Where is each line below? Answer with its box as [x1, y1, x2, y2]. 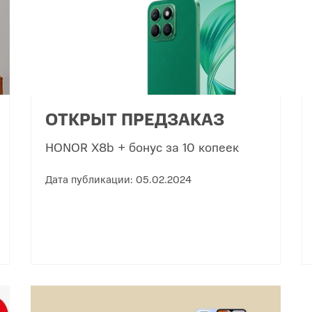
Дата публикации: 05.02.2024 [45, 171, 192, 187]
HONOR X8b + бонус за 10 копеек [45, 138, 240, 156]
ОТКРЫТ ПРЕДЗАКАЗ [45, 107, 225, 131]
